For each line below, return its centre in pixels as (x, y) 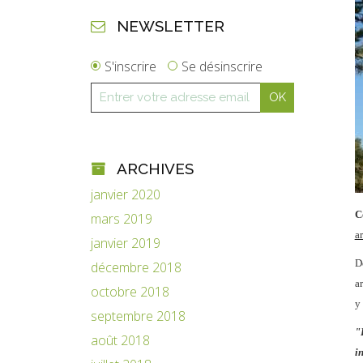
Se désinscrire (222, 66)
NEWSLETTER (171, 26)
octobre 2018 (130, 291)
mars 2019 (122, 218)
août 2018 (120, 340)
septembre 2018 (138, 316)
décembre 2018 (136, 267)
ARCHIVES (156, 168)
